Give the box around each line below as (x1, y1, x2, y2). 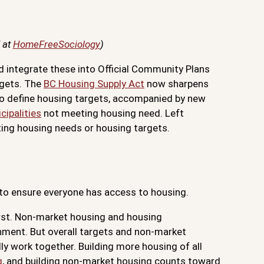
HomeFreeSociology (12, 38, 100, 51)
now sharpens (144, 78, 209, 90)
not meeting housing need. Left (41, 107, 184, 120)
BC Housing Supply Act (44, 78, 144, 90)
